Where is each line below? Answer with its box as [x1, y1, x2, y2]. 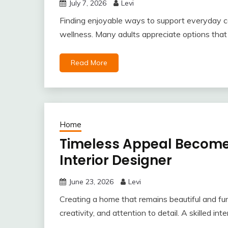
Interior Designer [60, 151, 172, 169]
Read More [71, 58, 107, 67]
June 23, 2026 [69, 177, 113, 186]
